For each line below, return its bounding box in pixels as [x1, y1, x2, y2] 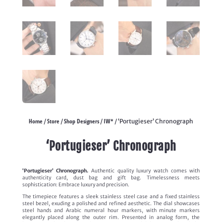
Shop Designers [63, 116, 99, 125]
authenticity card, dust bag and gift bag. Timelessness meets [22, 174, 200, 181]
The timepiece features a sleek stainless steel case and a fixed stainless [22, 193, 200, 200]
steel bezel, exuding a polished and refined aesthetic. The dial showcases [22, 200, 200, 207]
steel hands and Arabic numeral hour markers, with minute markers [22, 207, 200, 214]
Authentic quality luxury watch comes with [88, 167, 200, 174]
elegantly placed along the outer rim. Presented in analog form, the [22, 214, 200, 221]
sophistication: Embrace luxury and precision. [22, 181, 129, 188]
